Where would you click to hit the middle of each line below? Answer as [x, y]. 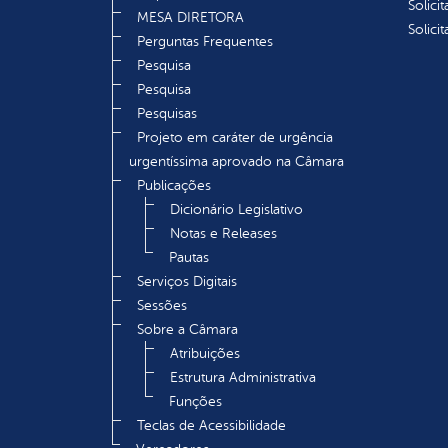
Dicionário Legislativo [236, 210]
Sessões [162, 306]
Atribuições [205, 354]
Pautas [189, 258]
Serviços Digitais [187, 282]
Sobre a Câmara [187, 330]
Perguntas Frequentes [205, 42]
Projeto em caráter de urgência [235, 138]
